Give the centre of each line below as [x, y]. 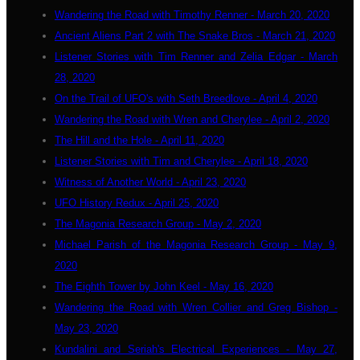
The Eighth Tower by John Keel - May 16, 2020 [164, 286]
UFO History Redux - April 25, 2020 [137, 203]
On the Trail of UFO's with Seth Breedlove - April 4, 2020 [186, 98]
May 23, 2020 [86, 328]
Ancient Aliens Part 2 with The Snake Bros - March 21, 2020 [195, 36]
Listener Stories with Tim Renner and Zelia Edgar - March [196, 57]
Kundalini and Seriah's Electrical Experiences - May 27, [196, 349]
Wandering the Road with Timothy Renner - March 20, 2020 [192, 15]
